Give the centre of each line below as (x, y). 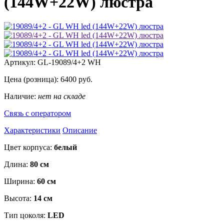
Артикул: (21, 62)
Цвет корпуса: (29, 147)
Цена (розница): (32, 79)
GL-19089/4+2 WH (69, 62)
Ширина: (20, 181)
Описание (80, 130)
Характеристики (32, 130)
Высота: (19, 198)
